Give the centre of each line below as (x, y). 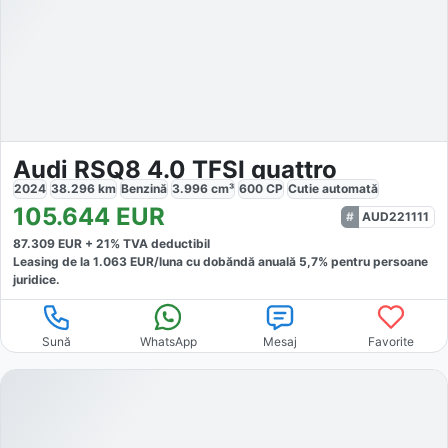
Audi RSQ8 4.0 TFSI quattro (175, 170)
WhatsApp (168, 342)
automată (350, 189)
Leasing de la (53, 262)
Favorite (391, 342)
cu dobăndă (219, 262)
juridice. (36, 280)
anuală (278, 262)
